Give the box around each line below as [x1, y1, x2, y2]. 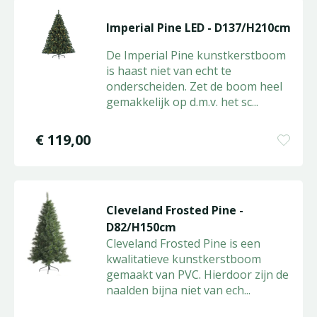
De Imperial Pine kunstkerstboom [105, 47, 286, 63]
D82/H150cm [105, 219, 176, 235]
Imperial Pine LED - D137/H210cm [105, 20, 291, 35]
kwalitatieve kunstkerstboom [105, 251, 261, 267]
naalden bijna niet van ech [105, 282, 244, 298]
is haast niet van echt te [105, 63, 231, 79]
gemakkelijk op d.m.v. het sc [105, 94, 252, 110]
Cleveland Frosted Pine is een [105, 236, 260, 251]
